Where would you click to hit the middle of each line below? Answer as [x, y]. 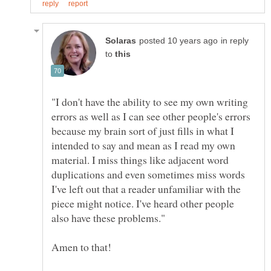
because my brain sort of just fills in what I [143, 130]
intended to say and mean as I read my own [143, 145]
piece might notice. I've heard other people [143, 203]
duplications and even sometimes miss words [148, 174]
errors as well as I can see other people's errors [151, 116]
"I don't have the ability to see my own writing [150, 101]
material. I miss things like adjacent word [140, 159]
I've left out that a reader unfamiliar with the [146, 188]
